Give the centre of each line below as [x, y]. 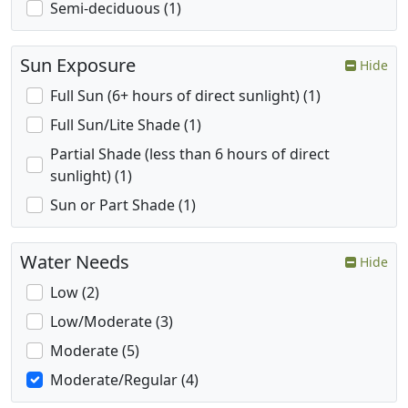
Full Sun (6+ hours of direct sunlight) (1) [185, 96]
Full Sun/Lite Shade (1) [126, 125]
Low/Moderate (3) [112, 322]
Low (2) [75, 293]
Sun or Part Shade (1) [123, 205]
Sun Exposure [78, 66]
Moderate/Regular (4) [124, 380]
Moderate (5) [95, 351]
